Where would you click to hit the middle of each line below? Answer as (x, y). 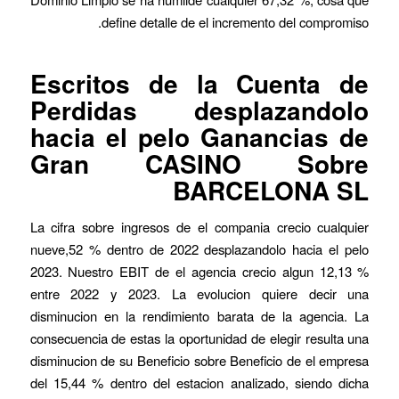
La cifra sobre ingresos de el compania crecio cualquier (199, 226)
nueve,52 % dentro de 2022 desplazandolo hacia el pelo (199, 248)
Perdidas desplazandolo (199, 110)
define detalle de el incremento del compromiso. (236, 21)
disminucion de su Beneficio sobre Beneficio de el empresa (199, 360)
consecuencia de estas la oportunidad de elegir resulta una (199, 338)
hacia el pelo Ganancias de (199, 136)
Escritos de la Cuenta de (199, 83)
